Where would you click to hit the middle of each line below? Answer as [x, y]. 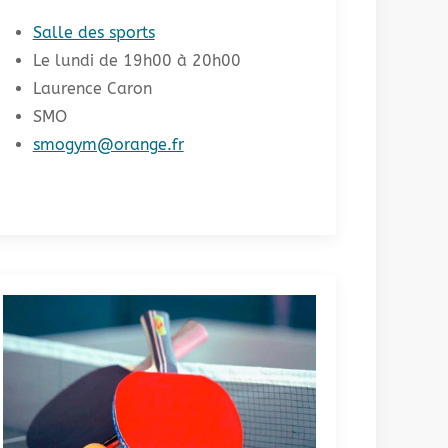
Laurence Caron [92, 88]
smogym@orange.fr [108, 144]
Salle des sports [93, 32]
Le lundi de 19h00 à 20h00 [136, 60]
